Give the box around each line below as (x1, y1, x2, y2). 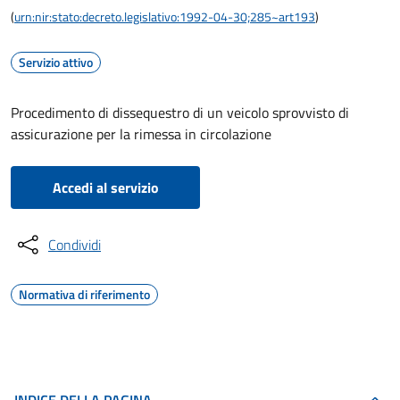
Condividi (48, 234, 101, 255)
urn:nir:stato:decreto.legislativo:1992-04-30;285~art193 (14, 7, 315, 26)
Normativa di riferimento (19, 285, 150, 304)
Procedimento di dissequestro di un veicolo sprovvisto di (11, 102, 349, 123)
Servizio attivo (19, 53, 93, 71)
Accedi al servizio (52, 177, 159, 198)
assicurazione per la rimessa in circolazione (11, 123, 271, 145)
